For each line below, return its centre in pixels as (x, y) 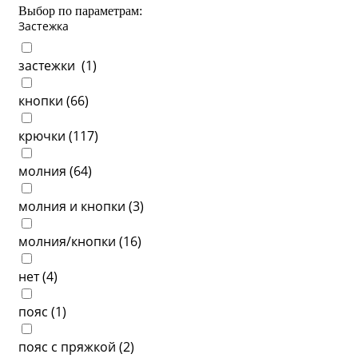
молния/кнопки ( (71, 241)
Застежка (44, 26)
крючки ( (46, 136)
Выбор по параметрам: (80, 11)
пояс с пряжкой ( (71, 347)
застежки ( (52, 66)
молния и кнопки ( (76, 206)
